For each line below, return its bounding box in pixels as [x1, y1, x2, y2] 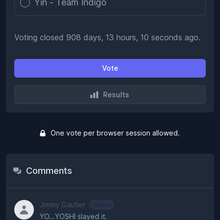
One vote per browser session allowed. [50, 129, 180, 137]
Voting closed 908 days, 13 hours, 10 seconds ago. [14, 32, 200, 42]
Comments [26, 165, 72, 176]
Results [103, 90, 129, 99]
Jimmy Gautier [40, 200, 85, 209]
